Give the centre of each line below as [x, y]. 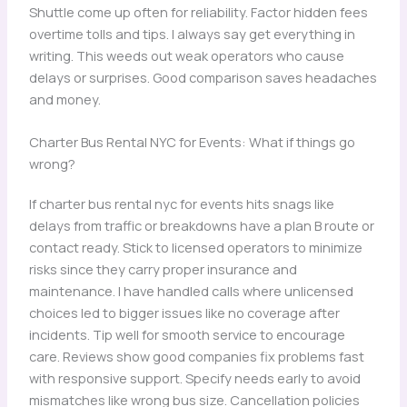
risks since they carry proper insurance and [163, 268]
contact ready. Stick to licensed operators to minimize [195, 247]
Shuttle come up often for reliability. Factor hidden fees [198, 11]
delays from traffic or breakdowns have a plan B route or [201, 225]
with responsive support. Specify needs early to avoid [194, 377]
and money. [65, 99]
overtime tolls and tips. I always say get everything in [192, 33]
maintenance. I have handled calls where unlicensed [191, 290]
